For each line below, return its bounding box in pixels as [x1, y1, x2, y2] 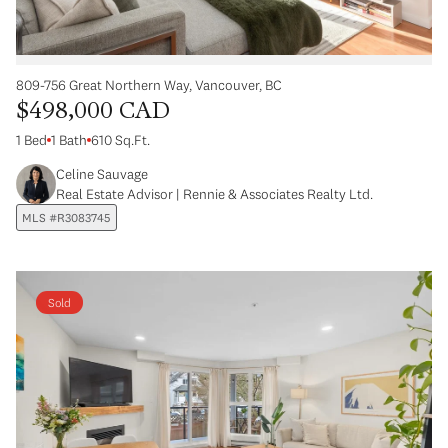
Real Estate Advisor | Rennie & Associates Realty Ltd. [56, 184, 373, 203]
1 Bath [51, 130, 87, 149]
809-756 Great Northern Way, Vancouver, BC [16, 75, 282, 94]
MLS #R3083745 [22, 209, 111, 225]
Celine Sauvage [56, 164, 148, 183]
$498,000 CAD [16, 100, 170, 124]
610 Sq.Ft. [91, 130, 150, 149]
